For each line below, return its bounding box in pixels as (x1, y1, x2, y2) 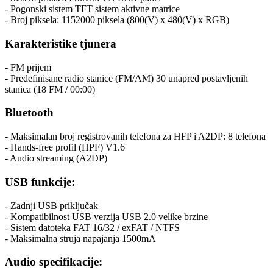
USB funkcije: (5, 175, 75, 188)
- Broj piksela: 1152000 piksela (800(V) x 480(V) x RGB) (5, 15, 229, 26)
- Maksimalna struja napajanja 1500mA (5, 233, 156, 244)
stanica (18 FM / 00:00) (5, 83, 95, 94)
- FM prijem (5, 62, 51, 73)
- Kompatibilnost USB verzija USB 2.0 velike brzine (5, 211, 208, 222)
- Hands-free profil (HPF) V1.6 (5, 142, 125, 153)
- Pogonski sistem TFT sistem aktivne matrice (5, 4, 180, 15)
